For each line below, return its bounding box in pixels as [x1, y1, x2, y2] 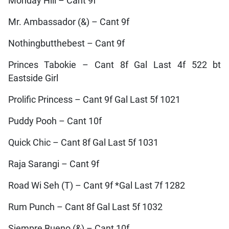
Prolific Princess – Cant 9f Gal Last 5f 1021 [8, 94, 180, 105]
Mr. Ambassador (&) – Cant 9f [8, 16, 129, 27]
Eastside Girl [8, 73, 58, 83]
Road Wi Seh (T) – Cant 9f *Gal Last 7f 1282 [8, 180, 185, 191]
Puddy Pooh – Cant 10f [8, 116, 102, 126]
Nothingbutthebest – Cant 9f [8, 38, 125, 49]
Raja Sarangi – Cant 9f [8, 158, 99, 169]
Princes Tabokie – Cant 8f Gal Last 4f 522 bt [8, 59, 221, 70]
